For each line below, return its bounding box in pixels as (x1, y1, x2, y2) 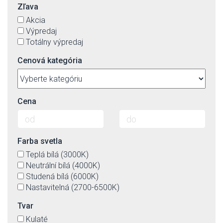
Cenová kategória (17, 56, 82, 65)
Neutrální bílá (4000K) (26, 161, 100, 170)
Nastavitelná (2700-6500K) (26, 183, 119, 192)
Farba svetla (17, 136, 62, 146)
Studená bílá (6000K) (26, 172, 99, 181)
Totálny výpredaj (26, 37, 83, 47)
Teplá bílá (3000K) (26, 150, 89, 159)
